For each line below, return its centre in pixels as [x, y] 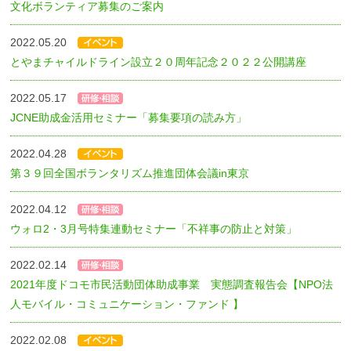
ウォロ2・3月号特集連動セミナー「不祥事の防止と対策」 [154, 228]
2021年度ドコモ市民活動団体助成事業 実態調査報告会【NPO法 [172, 284]
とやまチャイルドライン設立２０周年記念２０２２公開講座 [159, 62]
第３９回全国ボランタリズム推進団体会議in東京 [130, 173]
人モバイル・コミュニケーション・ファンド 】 [127, 304]
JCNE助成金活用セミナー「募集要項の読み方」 [129, 117]
